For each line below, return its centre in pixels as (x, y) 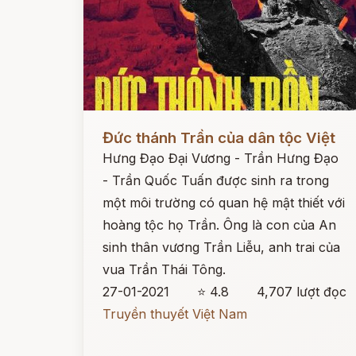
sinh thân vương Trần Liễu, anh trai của (221, 247)
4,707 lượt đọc (302, 292)
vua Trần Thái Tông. (164, 269)
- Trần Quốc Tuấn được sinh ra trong (216, 180)
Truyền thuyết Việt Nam (175, 314)
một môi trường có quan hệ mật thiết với (224, 203)
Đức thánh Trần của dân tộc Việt (219, 138)
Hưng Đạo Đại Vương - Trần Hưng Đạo (221, 158)
